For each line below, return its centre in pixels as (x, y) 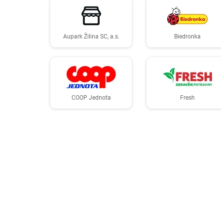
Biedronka (187, 37)
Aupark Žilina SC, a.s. (91, 37)
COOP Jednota (91, 98)
